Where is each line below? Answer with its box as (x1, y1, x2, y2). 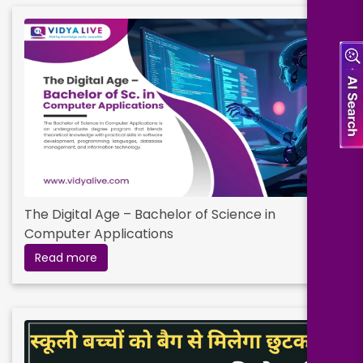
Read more (35, 249, 97, 266)
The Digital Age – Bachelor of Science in (24, 204, 275, 224)
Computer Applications (24, 224, 173, 243)
